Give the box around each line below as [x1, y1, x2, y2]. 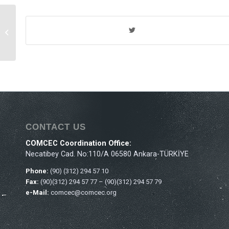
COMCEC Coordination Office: [26, 139, 131, 148]
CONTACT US [26, 122, 86, 132]
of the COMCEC [18, 35, 63, 43]
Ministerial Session [30, 25, 87, 33]
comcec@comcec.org [51, 189, 117, 197]
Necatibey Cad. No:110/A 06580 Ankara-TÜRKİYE [26, 150, 189, 159]
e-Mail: [26, 189, 51, 197]
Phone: [26, 167, 50, 175]
